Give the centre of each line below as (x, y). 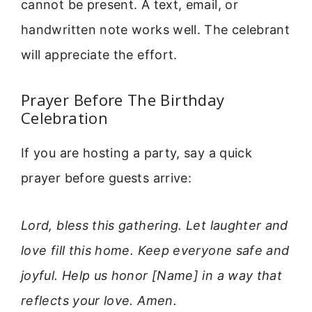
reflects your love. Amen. (99, 300)
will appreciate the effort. (99, 55)
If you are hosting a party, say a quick (137, 153)
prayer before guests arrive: (107, 178)
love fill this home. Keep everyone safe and (155, 250)
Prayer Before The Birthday (123, 99)
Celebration (64, 117)
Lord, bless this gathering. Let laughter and (155, 225)
